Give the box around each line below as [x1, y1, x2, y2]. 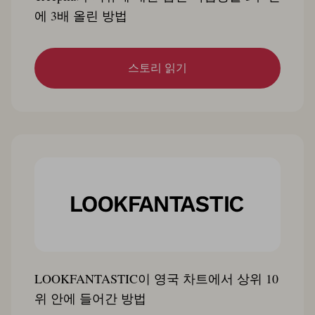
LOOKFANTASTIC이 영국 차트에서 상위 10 [34, 269, 278, 287]
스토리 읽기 [128, 61, 187, 74]
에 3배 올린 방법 [34, 6, 127, 24]
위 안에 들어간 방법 [34, 289, 146, 307]
